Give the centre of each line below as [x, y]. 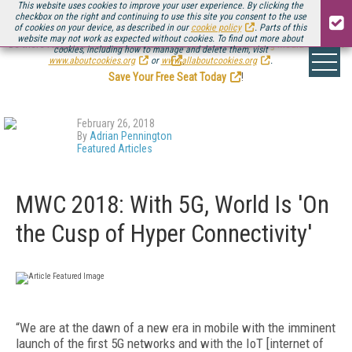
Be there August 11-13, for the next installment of [119, 44]
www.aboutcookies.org [92, 60]
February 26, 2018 [116, 123]
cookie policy [216, 27]
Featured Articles [115, 148]
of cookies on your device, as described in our [103, 27]
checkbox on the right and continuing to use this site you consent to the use [160, 16]
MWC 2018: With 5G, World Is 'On [172, 205]
